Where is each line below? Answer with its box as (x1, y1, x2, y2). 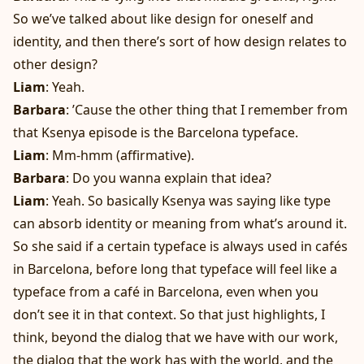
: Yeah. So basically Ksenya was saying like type (45, 192, 331, 210)
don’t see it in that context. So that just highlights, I (13, 305, 325, 324)
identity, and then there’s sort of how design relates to (13, 32, 347, 51)
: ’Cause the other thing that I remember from (66, 101, 348, 119)
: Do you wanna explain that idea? (66, 169, 271, 188)
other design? (13, 55, 97, 74)
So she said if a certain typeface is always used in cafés (13, 237, 348, 256)
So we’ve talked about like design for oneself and (13, 10, 314, 28)
